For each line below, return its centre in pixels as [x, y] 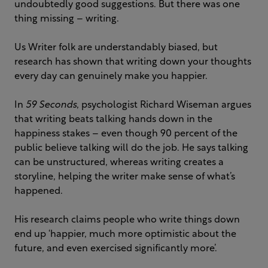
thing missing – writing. [67, 19]
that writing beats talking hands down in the [113, 120]
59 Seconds [51, 106]
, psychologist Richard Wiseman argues [164, 106]
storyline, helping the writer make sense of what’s [125, 177]
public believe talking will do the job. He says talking [131, 149]
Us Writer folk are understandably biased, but [116, 48]
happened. [39, 192]
